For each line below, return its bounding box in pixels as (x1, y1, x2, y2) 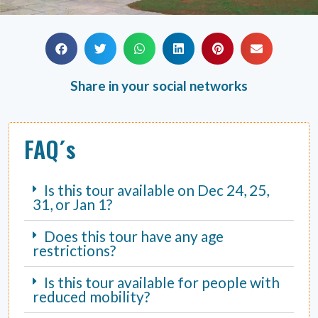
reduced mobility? (33, 287, 150, 306)
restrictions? (33, 241, 116, 260)
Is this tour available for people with (44, 273, 280, 292)
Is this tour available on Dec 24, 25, (44, 181, 270, 199)
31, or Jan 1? (33, 195, 113, 214)
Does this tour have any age (44, 227, 224, 246)
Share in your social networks (70, 77, 248, 94)
